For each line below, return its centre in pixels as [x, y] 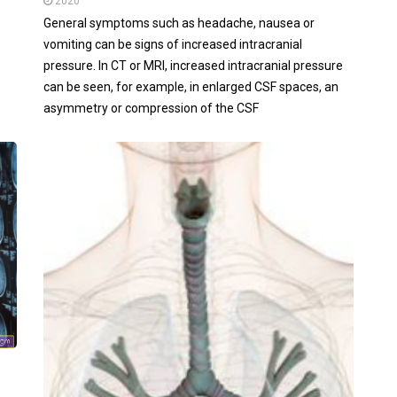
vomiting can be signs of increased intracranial [173, 45]
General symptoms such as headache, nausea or [179, 23]
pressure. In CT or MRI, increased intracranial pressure [193, 66]
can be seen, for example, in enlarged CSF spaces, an [191, 87]
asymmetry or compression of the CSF [151, 109]
